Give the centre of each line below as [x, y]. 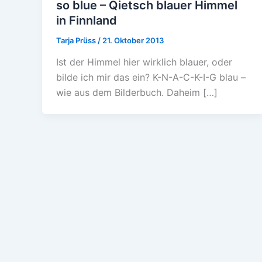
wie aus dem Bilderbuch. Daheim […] [137, 93]
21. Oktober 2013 [133, 40]
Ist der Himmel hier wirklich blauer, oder [144, 62]
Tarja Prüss [77, 40]
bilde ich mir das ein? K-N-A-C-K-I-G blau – [151, 77]
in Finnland [87, 20]
